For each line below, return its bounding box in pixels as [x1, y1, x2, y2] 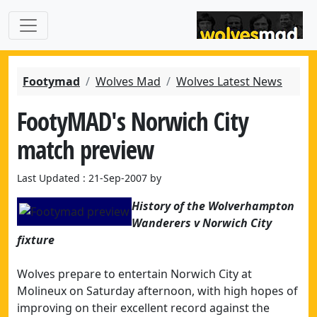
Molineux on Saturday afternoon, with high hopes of [17, 283, 298, 299]
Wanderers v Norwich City [132, 215, 272, 231]
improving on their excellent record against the [17, 300, 270, 316]
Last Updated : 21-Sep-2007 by [17, 171, 161, 185]
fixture [17, 232, 54, 248]
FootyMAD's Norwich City [17, 104, 248, 138]
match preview [17, 132, 154, 166]
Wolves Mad [96, 74, 161, 89]
